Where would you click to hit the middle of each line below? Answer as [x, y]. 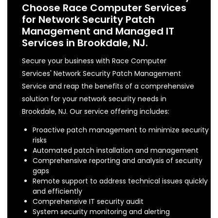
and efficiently [57, 191]
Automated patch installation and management [116, 150]
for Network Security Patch [88, 19]
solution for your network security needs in [94, 99]
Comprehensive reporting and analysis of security [118, 160]
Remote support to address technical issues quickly [120, 181]
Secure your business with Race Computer [94, 61]
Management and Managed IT [98, 31]
